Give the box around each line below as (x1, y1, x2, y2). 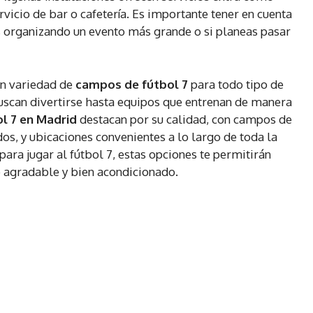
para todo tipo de (188, 77, 284, 92)
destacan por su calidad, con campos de (77, 112, 292, 127)
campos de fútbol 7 (75, 77, 188, 92)
